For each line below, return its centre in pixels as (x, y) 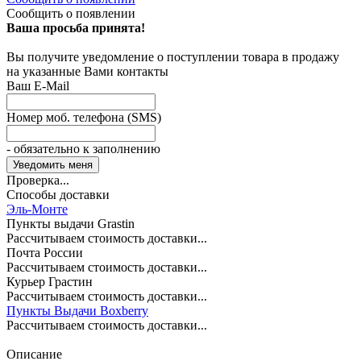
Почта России (45, 252)
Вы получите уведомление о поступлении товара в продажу (173, 56)
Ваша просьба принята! (76, 27)
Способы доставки (58, 194)
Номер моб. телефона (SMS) (84, 117)
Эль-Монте (37, 209)
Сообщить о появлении (71, 13)
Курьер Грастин (50, 281)
